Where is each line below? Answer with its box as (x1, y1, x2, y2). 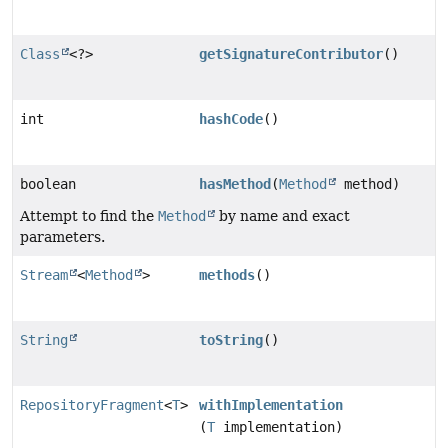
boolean (20, 176, 76, 193)
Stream (20, 267, 68, 284)
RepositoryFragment (20, 397, 164, 414)
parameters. (20, 229, 105, 246)
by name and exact (215, 208, 350, 225)
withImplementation (199, 397, 344, 414)
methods (199, 267, 256, 284)
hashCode (199, 111, 264, 128)
